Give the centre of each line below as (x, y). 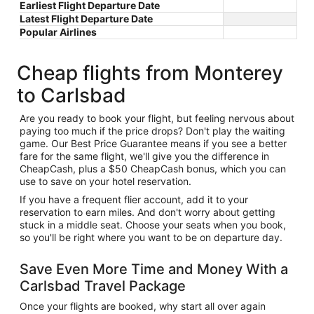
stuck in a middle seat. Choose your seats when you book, (153, 224)
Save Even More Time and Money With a (154, 269)
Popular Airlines (58, 32)
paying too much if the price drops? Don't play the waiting (152, 130)
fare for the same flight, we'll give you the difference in (144, 156)
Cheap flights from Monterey (150, 73)
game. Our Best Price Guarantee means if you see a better (153, 143)
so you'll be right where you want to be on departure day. (151, 237)
